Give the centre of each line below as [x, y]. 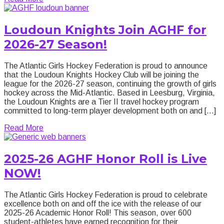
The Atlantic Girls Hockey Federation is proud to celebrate [106, 194]
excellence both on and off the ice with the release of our [103, 203]
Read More [24, 128]
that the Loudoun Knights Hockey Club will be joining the [101, 75]
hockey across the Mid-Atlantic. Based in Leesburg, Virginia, [109, 93]
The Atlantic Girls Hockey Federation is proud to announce [106, 66]
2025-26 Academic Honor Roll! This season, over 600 [98, 212]
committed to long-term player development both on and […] [110, 111]
